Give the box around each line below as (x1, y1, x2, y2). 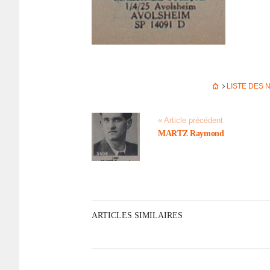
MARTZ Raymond (158, 129, 224, 138)
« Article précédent (158, 116, 223, 125)
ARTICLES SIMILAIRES (92, 211, 183, 220)
